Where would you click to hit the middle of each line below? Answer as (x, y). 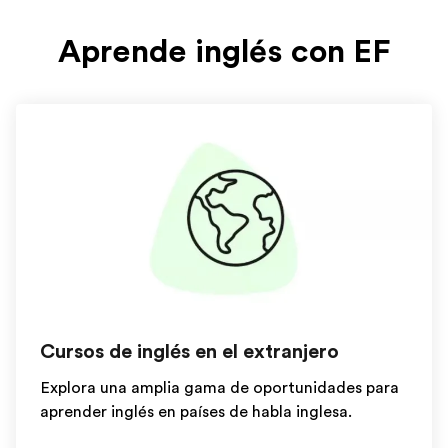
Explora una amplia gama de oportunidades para (219, 388)
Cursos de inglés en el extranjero (189, 351)
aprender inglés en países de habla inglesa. (196, 412)
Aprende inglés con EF (224, 51)
